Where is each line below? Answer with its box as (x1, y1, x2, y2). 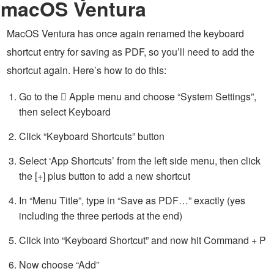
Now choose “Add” (19, 257, 99, 272)
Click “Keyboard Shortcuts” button (19, 129, 165, 143)
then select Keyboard (19, 105, 111, 119)
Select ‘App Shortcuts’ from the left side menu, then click (19, 154, 261, 168)
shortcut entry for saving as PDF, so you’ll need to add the (7, 45, 254, 59)
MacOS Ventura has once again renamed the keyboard (7, 26, 244, 40)
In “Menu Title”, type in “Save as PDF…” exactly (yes (19, 193, 245, 207)
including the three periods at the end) (19, 209, 182, 223)
